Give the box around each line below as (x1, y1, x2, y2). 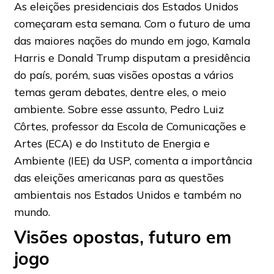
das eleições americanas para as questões (13, 170, 224, 184)
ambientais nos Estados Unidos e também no (13, 187, 242, 201)
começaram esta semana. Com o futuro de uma (13, 16, 250, 30)
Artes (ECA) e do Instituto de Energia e (13, 136, 210, 150)
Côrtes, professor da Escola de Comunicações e (13, 119, 246, 133)
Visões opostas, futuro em (13, 226, 231, 248)
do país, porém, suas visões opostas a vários (13, 67, 234, 81)
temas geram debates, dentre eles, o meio (13, 84, 226, 98)
